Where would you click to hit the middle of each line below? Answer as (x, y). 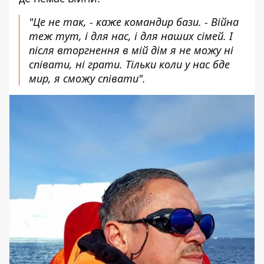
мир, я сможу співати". (87, 78)
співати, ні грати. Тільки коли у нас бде (129, 64)
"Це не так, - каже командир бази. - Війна (134, 22)
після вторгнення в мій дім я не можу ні (131, 50)
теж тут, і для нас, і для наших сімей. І (131, 36)
